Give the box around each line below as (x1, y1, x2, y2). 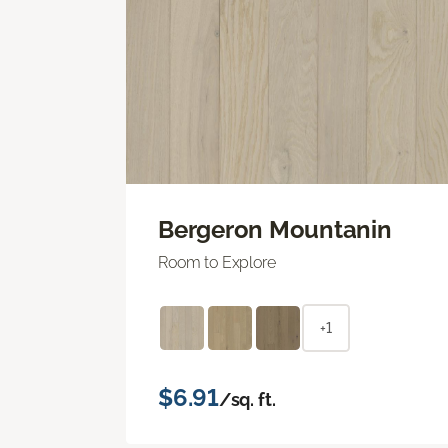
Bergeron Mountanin (158, 214, 392, 244)
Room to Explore (158, 252, 276, 272)
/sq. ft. (218, 388, 276, 410)
